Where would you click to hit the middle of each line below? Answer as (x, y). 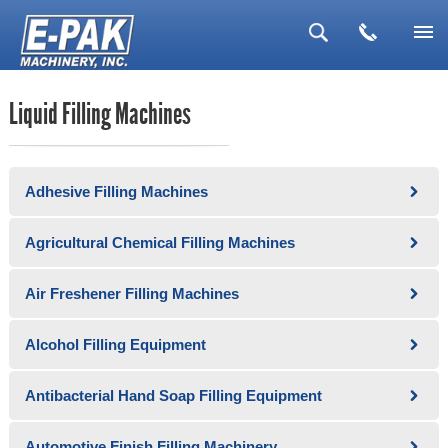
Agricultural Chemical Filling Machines (159, 242)
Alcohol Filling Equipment (115, 344)
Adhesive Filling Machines (116, 191)
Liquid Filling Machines (99, 116)
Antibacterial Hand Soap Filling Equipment (173, 395)
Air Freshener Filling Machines (131, 293)
